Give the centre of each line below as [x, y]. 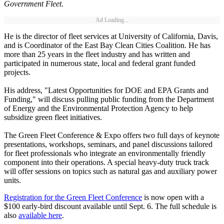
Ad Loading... [112, 20]
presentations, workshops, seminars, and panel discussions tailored [108, 144]
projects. [17, 72]
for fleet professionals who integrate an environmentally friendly [105, 153]
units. [12, 180]
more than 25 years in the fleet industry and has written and [97, 54]
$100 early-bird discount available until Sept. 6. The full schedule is [110, 206]
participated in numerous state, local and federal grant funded [100, 63]
